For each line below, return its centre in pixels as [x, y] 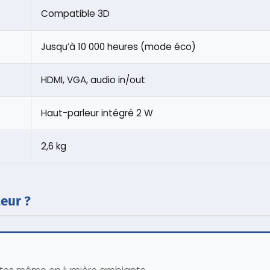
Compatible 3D [75, 13]
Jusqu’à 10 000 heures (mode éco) [118, 46]
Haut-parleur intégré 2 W [97, 113]
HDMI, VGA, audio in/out [93, 80]
